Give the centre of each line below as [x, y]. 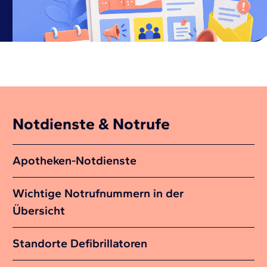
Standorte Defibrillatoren [80, 243]
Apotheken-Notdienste [75, 161]
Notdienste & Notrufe [91, 124]
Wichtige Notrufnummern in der [98, 193]
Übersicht [39, 211]
